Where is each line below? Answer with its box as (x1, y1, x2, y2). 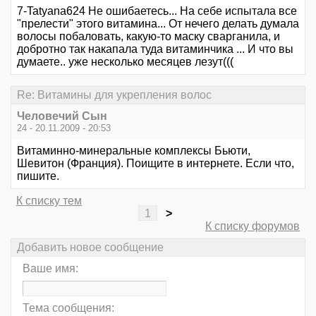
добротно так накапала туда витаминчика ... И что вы (17, 42, 293, 55)
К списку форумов (205, 219, 300, 232)
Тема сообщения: (23, 302, 114, 315)
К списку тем (16, 194, 82, 207)
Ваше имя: (23, 262, 78, 275)
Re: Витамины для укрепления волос (17, 88, 212, 101)
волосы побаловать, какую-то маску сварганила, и (17, 30, 280, 42)
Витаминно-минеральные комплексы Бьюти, (17, 144, 250, 157)
